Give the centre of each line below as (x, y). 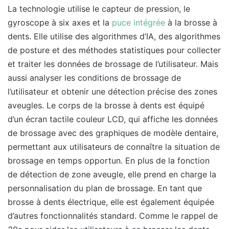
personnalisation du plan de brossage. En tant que (105, 188)
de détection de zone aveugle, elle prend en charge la (112, 175)
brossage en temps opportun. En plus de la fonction (109, 161)
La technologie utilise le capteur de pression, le (99, 9)
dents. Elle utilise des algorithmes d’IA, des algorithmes (114, 37)
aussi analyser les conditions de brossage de (94, 78)
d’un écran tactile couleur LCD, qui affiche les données (113, 119)
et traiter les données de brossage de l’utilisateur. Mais (113, 64)
